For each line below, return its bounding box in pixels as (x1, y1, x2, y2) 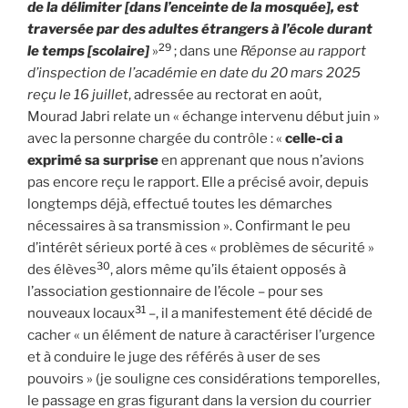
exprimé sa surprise (27, 152, 158, 169)
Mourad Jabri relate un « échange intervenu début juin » (27, 108, 380, 126)
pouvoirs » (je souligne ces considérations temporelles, (27, 371, 380, 388)
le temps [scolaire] (27, 43, 149, 60)
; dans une (171, 43, 240, 60)
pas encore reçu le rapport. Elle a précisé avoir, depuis (27, 174, 369, 191)
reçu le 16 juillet (27, 87, 128, 104)
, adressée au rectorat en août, (128, 87, 321, 104)
